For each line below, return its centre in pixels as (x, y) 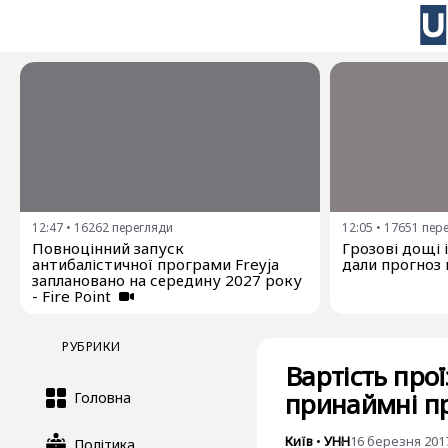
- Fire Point (73, 296)
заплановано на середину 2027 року (167, 280)
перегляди (142, 227)
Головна (102, 398)
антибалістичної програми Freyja (155, 264)
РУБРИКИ (91, 347)
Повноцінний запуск (108, 248)
